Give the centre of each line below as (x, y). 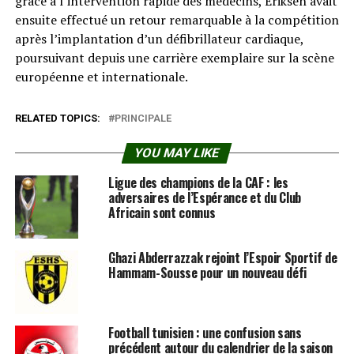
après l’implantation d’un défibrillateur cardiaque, (159, 38)
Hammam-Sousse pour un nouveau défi (207, 272)
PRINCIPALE (143, 118)
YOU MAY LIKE (177, 153)
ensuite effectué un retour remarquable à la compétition (177, 19)
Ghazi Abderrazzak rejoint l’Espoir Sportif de (222, 257)
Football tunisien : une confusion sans (205, 332)
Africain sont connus (162, 212)
